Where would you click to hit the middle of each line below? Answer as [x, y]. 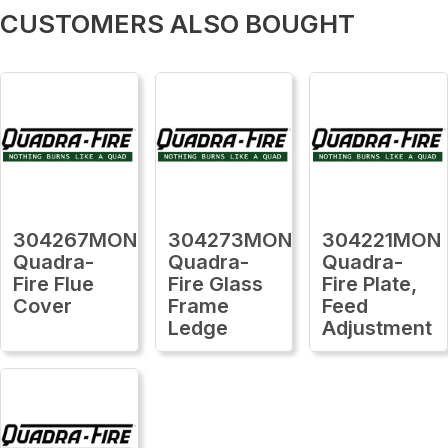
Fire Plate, [370, 283]
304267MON [75, 239]
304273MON [229, 239]
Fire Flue [53, 283]
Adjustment [377, 327]
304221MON [382, 239]
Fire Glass [215, 283]
